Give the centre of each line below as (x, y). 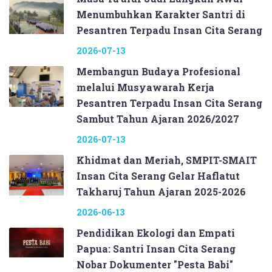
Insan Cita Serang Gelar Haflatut (158, 175)
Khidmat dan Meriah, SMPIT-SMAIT (167, 160)
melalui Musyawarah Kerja (145, 87)
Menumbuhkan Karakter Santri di (161, 14)
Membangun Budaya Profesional (158, 71)
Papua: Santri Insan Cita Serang (156, 248)
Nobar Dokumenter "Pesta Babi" (155, 264)
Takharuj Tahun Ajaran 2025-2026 (161, 191)
